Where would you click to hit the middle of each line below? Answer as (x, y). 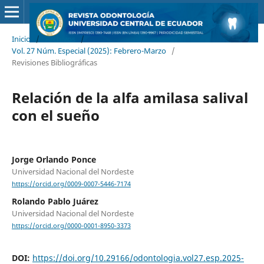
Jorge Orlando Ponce (54, 159)
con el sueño (55, 115)
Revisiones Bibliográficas (54, 62)
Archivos (60, 39)
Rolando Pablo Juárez (55, 202)
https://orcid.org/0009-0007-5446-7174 (71, 184)
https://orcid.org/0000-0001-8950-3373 (71, 226)
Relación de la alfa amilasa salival (130, 97)
